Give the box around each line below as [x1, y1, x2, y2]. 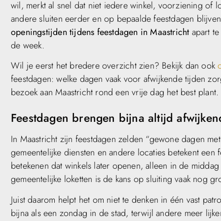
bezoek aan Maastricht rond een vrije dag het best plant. [11, 86, 219, 99]
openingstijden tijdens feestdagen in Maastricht [11, 26, 189, 38]
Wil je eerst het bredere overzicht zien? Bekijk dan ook [11, 59, 218, 73]
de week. [11, 39, 45, 52]
